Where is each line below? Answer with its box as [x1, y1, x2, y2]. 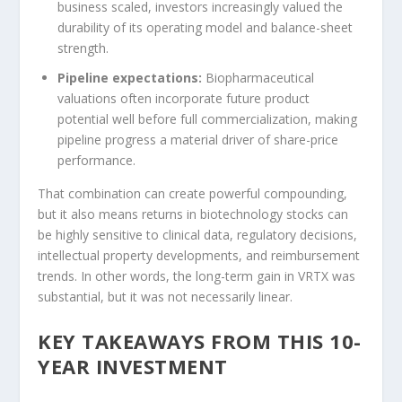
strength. [57, 39, 109, 57]
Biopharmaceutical [202, 68, 315, 86]
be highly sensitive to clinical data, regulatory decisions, [38, 225, 358, 243]
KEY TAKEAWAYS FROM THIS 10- [38, 327, 362, 354]
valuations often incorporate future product [57, 89, 310, 107]
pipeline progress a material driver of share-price [57, 130, 339, 148]
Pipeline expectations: [57, 68, 203, 86]
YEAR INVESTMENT [38, 352, 228, 380]
